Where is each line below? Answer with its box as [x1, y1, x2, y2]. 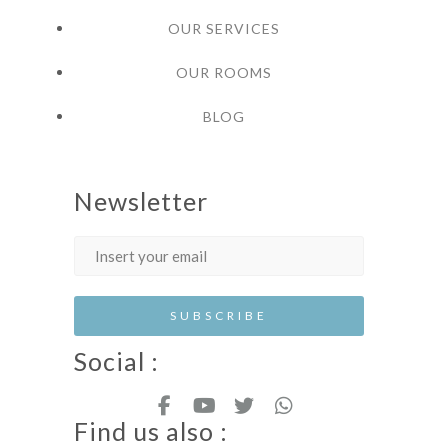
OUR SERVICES [168, 20, 280, 37]
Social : [74, 346, 159, 376]
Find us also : [74, 416, 228, 446]
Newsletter [74, 186, 208, 216]
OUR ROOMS [176, 64, 272, 81]
